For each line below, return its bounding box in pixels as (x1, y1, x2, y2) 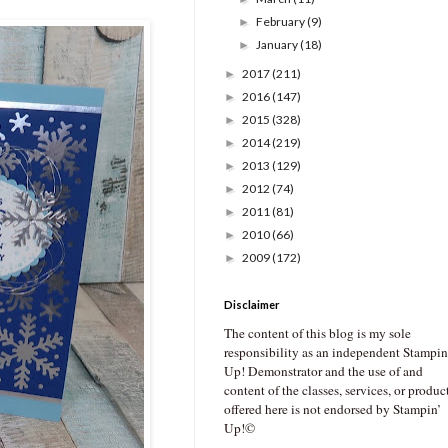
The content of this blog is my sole (224, 324, 411, 343)
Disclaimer (224, 298, 280, 312)
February (256, 14, 308, 30)
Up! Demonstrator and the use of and (224, 362, 423, 381)
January (256, 37, 301, 53)
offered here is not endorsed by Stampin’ (224, 400, 441, 419)
